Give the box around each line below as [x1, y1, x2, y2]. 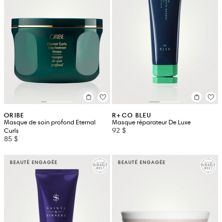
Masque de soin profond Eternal [4, 118, 96, 127]
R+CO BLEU [112, 111, 152, 120]
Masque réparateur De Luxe [112, 118, 191, 127]
